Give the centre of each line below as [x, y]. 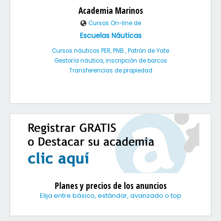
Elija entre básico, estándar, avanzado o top [110, 196]
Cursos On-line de [114, 23]
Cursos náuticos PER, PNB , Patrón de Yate [110, 51]
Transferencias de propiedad [110, 71]
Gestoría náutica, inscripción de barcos [110, 61]
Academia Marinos [110, 10]
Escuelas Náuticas [110, 36]
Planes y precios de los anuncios [110, 185]
